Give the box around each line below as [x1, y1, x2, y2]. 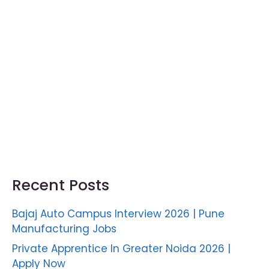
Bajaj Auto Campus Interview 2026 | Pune [12, 206, 225, 221]
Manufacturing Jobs [12, 221, 116, 236]
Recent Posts [12, 174, 109, 196]
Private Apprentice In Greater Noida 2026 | [12, 241, 231, 256]
